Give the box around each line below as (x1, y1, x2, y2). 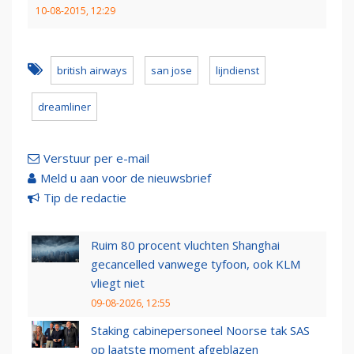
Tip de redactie (43, 190, 126, 206)
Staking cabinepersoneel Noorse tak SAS (91, 322, 310, 339)
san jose (151, 63, 192, 78)
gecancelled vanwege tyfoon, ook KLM (91, 256, 300, 273)
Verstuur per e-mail (43, 150, 149, 167)
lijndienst (216, 63, 259, 78)
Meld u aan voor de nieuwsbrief (40, 170, 211, 186)
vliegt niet (91, 275, 145, 292)
